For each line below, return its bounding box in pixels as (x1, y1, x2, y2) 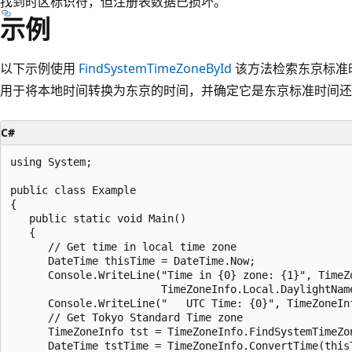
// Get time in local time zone (10, 240, 243, 253)
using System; (10, 155, 92, 168)
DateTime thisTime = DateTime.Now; (10, 254, 255, 267)
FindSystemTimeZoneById (79, 59, 232, 77)
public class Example (10, 183, 136, 196)
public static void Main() (10, 211, 186, 225)
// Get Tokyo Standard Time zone (10, 310, 243, 324)
